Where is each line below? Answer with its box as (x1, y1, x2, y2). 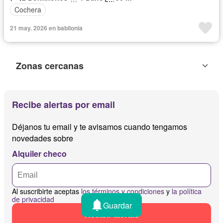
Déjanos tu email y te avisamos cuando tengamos (12, 120, 187, 132)
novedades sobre (12, 132, 73, 144)
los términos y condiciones (81, 186, 164, 196)
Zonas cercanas (16, 59, 84, 72)
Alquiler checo (12, 147, 67, 159)
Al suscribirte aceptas (12, 186, 81, 196)
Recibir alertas (84, 210, 139, 219)
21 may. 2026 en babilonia (10, 23, 83, 32)
